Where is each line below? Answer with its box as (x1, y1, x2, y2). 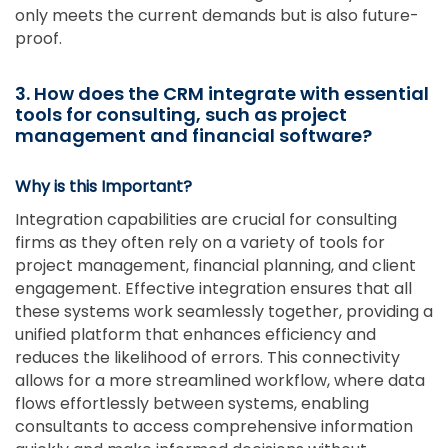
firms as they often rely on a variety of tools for (15, 230, 385, 254)
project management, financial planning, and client (15, 253, 416, 277)
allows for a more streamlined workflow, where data (15, 368, 425, 392)
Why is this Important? (15, 174, 192, 198)
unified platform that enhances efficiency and (15, 322, 376, 346)
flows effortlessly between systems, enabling (15, 391, 369, 415)
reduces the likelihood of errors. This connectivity (15, 345, 400, 369)
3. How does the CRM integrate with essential (15, 80, 429, 106)
